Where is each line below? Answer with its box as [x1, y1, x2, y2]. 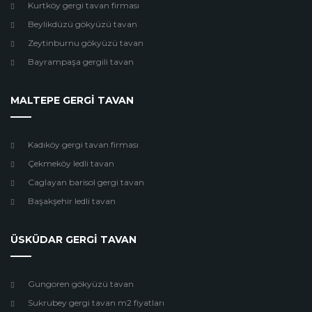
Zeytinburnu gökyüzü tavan [28, 38, 143, 48]
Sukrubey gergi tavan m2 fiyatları [28, 297, 164, 308]
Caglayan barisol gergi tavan [28, 177, 144, 187]
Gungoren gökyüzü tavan [28, 279, 134, 289]
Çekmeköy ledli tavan [28, 158, 114, 169]
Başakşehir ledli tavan [28, 196, 116, 206]
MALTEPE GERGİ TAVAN [10, 94, 134, 107]
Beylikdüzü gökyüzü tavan [28, 19, 137, 29]
